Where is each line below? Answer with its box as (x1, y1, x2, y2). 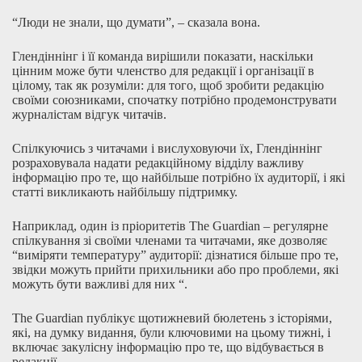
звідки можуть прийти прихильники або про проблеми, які (12, 262, 339, 276)
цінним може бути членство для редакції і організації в (12, 63, 314, 78)
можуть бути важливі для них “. (12, 276, 187, 291)
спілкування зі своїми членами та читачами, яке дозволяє (12, 233, 327, 247)
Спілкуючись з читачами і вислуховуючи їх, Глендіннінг (12, 141, 322, 155)
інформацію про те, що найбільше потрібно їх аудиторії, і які (12, 170, 345, 184)
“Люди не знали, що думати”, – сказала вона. (12, 15, 260, 29)
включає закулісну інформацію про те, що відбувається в (12, 339, 324, 354)
